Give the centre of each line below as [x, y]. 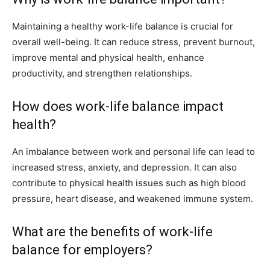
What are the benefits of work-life [112, 232]
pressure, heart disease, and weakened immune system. [133, 199]
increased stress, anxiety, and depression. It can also [124, 168]
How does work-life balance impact [118, 107]
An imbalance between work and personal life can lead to [133, 152]
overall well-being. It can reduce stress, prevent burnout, [133, 42]
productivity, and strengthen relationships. [102, 74]
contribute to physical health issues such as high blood [129, 183]
